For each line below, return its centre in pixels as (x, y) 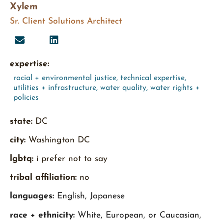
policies (26, 98)
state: (23, 122)
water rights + (175, 88)
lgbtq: (23, 159)
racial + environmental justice (65, 78)
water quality (123, 88)
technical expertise (152, 78)
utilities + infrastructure (55, 88)
